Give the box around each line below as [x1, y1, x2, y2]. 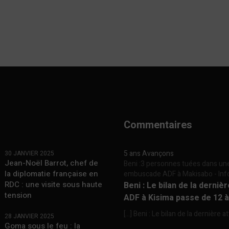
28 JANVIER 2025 [5, 212, 55, 221]
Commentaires [124, 118, 193, 133]
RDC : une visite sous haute [5, 179, 103, 191]
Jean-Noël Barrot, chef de [5, 157, 99, 169]
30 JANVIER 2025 [5, 149, 55, 158]
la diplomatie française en [5, 168, 99, 180]
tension [5, 190, 32, 201]
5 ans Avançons [124, 148, 174, 159]
